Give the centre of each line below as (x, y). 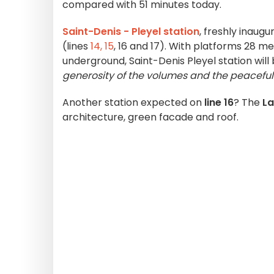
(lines (76, 46)
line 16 (218, 102)
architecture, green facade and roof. (150, 117)
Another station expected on (132, 102)
